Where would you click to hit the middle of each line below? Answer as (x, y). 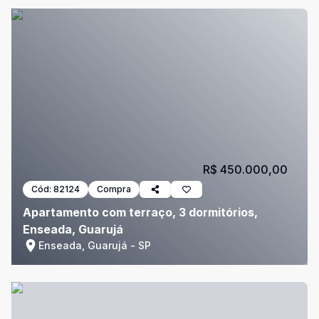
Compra (114, 189)
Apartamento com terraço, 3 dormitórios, (140, 212)
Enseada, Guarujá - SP (95, 245)
